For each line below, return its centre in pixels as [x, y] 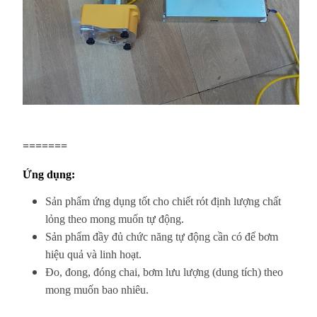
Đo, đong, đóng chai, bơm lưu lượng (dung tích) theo [164, 272]
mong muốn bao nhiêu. [97, 289]
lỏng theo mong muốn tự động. [115, 219]
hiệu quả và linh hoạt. [93, 254]
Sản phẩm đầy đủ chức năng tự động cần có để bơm [162, 236]
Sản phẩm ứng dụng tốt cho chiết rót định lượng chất [163, 201]
